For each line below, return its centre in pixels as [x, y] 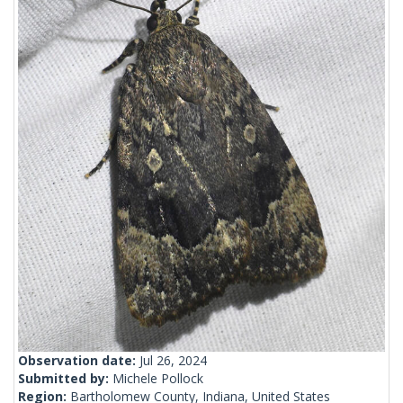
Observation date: [79, 361]
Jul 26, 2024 [173, 361]
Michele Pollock [158, 379]
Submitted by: [65, 379]
